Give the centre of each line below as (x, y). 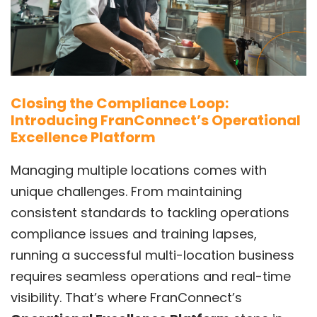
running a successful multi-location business (152, 255)
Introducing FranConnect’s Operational (156, 120)
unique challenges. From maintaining (126, 191)
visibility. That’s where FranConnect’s (126, 297)
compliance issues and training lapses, (134, 234)
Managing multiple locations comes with (139, 170)
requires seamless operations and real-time (151, 276)
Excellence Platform (83, 137)
